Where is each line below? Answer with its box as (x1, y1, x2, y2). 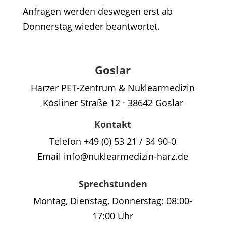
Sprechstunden (78, 178, 147, 190)
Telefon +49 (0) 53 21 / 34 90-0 (49, 135, 177, 148)
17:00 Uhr (92, 210, 134, 222)
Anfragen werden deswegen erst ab (22, 5, 173, 18)
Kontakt (94, 118, 132, 131)
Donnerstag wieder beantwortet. (22, 20, 160, 33)
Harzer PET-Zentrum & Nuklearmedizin (31, 82, 195, 94)
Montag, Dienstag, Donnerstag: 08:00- (33, 195, 193, 207)
